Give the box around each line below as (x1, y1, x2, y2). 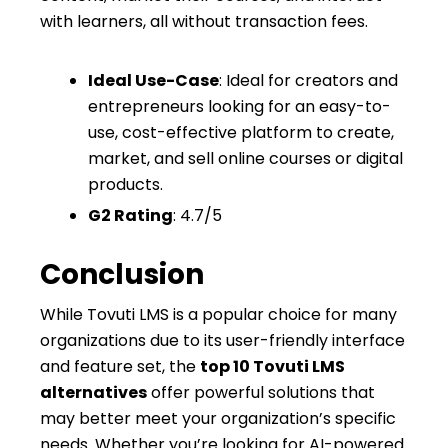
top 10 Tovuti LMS (200, 354, 345, 378)
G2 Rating (88, 203, 173, 227)
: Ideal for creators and (219, 68, 398, 92)
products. (88, 172, 163, 196)
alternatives (40, 380, 147, 404)
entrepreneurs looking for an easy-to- (88, 94, 391, 118)
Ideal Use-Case (88, 68, 219, 92)
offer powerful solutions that (147, 380, 375, 404)
